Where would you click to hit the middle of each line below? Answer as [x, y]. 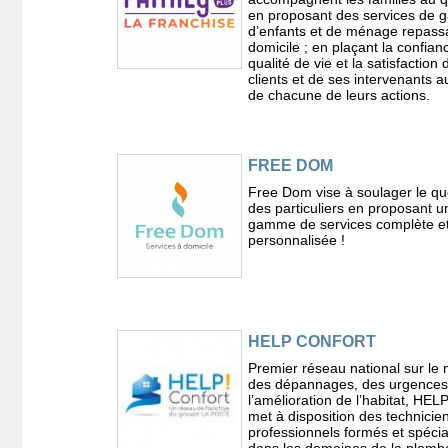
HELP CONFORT [311, 342]
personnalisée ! [296, 239]
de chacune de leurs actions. [338, 94]
